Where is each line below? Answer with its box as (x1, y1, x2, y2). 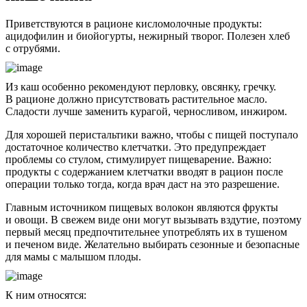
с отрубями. (5, 42, 60, 55)
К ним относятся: (5, 289, 86, 302)
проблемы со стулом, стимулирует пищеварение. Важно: (5, 153, 271, 166)
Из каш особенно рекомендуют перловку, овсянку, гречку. (5, 81, 276, 93)
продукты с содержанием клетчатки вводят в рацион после (5, 166, 283, 178)
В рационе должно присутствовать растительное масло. (5, 93, 267, 106)
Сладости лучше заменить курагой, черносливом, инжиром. (5, 106, 287, 118)
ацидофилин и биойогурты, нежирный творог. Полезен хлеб (5, 30, 290, 42)
